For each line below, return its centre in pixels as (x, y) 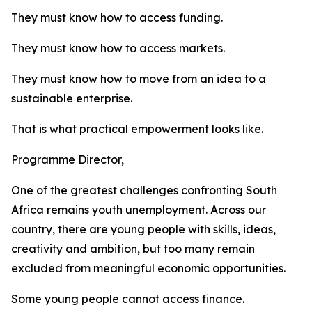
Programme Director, (68, 159)
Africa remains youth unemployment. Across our (139, 210)
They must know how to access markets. (118, 48)
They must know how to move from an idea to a (139, 79)
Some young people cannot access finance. (128, 299)
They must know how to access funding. (117, 17)
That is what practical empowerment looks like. (137, 129)
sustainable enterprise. (72, 98)
